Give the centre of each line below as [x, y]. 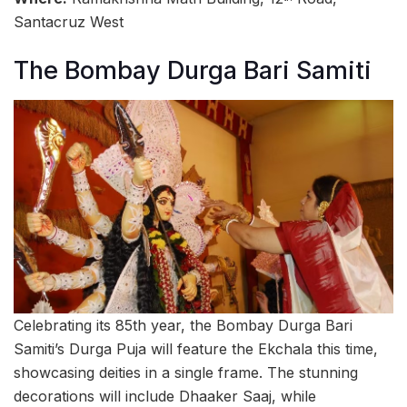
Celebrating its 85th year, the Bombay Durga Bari [183, 325]
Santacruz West [69, 22]
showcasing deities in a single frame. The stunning [186, 372]
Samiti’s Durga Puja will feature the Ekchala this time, [196, 348]
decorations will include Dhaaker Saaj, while [165, 396]
